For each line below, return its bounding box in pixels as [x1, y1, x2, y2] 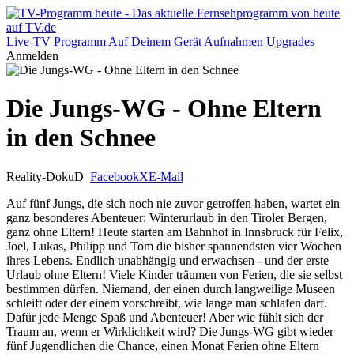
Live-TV [6, 35, 51, 48]
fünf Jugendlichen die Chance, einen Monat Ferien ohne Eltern [6, 338, 319, 352]
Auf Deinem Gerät [108, 35, 201, 48]
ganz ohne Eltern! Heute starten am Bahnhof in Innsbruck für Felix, [6, 224, 343, 239]
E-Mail [149, 169, 183, 183]
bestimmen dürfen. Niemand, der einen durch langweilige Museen [6, 281, 335, 296]
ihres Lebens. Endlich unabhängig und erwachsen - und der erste [6, 253, 329, 267]
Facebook [90, 169, 139, 183]
